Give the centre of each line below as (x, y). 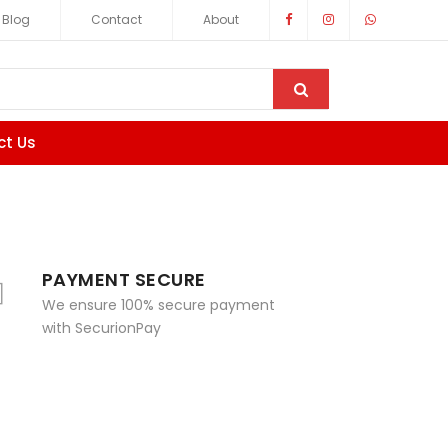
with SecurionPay (101, 328)
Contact (116, 19)
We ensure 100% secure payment (158, 305)
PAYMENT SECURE (123, 280)
